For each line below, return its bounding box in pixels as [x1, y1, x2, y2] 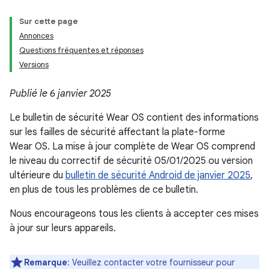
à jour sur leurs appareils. [10, 222, 116, 234]
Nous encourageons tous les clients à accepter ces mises [10, 208, 259, 220]
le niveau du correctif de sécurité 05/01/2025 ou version [10, 155, 253, 167]
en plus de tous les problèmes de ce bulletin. [10, 184, 198, 196]
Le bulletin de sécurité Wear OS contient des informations [10, 112, 259, 124]
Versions [19, 59, 49, 70]
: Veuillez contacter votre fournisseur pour [67, 257, 235, 268]
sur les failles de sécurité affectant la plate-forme [10, 126, 225, 138]
